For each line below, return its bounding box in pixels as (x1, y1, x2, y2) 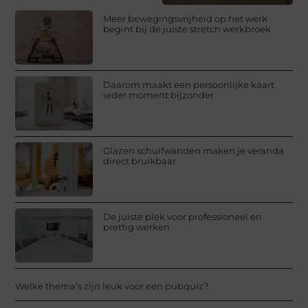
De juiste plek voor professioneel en (103, 210, 263, 222)
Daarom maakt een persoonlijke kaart (103, 78, 275, 90)
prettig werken (103, 221, 170, 232)
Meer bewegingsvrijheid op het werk (103, 12, 268, 24)
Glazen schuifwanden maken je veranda (103, 144, 285, 156)
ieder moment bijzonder (103, 89, 214, 100)
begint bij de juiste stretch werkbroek (103, 23, 272, 34)
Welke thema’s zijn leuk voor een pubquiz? (15, 280, 209, 291)
